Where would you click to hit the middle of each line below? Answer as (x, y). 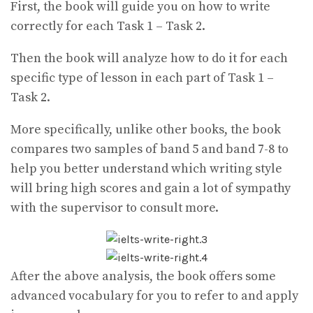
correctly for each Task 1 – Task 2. (108, 27)
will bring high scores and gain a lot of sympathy (151, 189)
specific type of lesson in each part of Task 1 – (142, 78)
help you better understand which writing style (146, 169)
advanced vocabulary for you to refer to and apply (154, 296)
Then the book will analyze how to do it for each (149, 59)
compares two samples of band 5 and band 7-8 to (150, 150)
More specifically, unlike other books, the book (146, 130)
